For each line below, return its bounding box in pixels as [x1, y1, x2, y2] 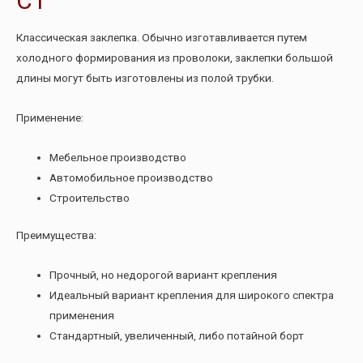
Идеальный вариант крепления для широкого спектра [49, 288, 335, 301]
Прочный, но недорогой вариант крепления [49, 267, 278, 281]
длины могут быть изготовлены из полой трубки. [16, 71, 274, 85]
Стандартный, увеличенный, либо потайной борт [49, 328, 305, 342]
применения [49, 308, 115, 322]
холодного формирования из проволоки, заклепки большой [16, 51, 333, 65]
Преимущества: [16, 228, 96, 241]
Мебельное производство [49, 151, 187, 164]
